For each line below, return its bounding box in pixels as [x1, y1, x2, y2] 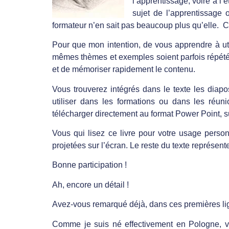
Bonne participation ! [52, 161, 127, 170]
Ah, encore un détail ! [52, 180, 129, 189]
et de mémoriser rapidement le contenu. [52, 65, 195, 74]
